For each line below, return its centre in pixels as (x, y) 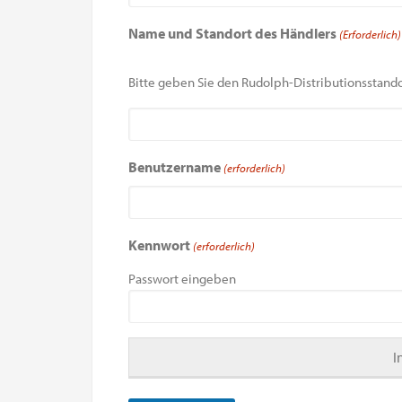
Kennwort (159, 245)
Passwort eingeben (182, 278)
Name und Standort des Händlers (232, 33)
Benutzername (175, 166)
